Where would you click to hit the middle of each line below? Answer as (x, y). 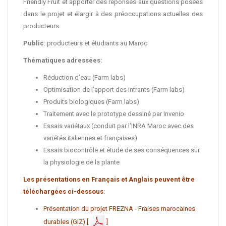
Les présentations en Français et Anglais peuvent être (109, 179)
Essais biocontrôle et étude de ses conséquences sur (122, 150)
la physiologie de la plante (81, 162)
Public (34, 43)
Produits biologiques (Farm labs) (91, 102)
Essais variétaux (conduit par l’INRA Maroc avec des (119, 126)
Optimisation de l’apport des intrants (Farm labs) (114, 90)
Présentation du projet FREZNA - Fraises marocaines (119, 209)
